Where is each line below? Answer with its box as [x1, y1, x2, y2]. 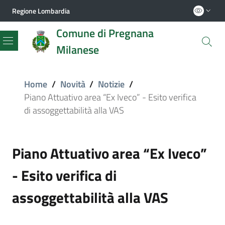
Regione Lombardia [12, 5, 70, 16]
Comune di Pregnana [56, 24, 154, 42]
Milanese [56, 41, 99, 58]
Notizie [98, 77, 125, 91]
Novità [60, 77, 85, 91]
